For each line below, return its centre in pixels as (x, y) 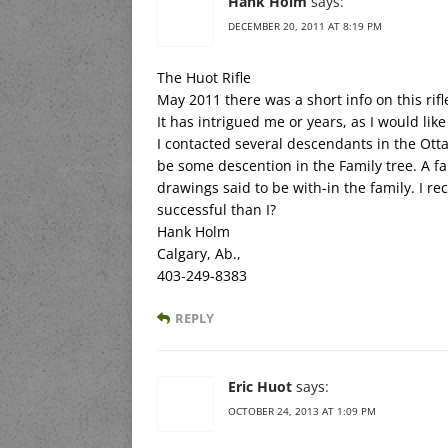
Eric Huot (260, 386)
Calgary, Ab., (199, 253)
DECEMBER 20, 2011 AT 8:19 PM (305, 25)
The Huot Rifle (204, 77)
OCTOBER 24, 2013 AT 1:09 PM (302, 410)
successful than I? (216, 209)
